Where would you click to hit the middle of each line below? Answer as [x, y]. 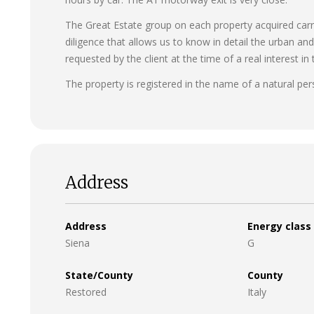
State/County [99, 275]
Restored [86, 292]
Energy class [279, 226]
